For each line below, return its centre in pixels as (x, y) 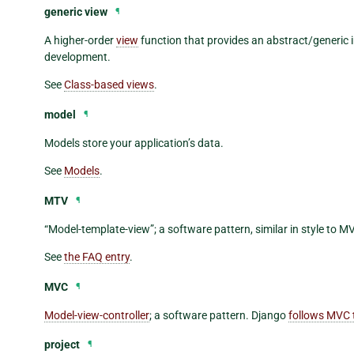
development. (77, 57)
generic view (76, 12)
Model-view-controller (97, 315)
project (62, 345)
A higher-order (80, 41)
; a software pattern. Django (219, 315)
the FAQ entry (97, 256)
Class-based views (109, 85)
